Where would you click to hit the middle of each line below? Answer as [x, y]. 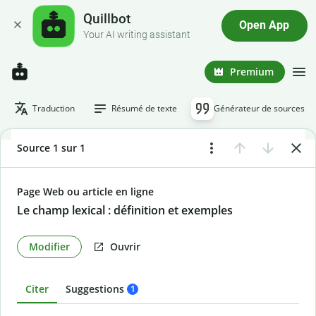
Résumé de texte [144, 108]
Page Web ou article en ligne [85, 192]
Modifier [49, 246]
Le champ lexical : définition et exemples [125, 210]
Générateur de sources [259, 108]
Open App [265, 26]
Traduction [54, 108]
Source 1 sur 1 [51, 147]
